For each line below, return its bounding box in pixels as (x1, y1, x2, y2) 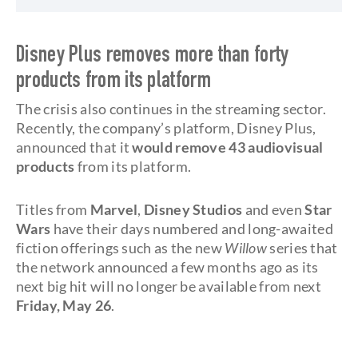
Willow (225, 239, 268, 257)
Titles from (16, 201, 90, 218)
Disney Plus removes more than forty (16, 46, 289, 68)
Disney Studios (144, 201, 243, 218)
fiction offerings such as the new (16, 239, 225, 257)
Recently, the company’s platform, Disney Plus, (16, 119, 316, 137)
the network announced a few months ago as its (16, 258, 319, 276)
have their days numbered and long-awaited (50, 220, 333, 237)
